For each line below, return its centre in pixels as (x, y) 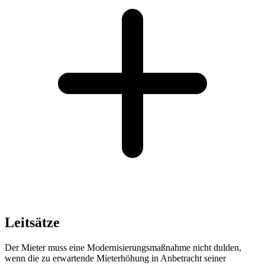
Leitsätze (32, 222)
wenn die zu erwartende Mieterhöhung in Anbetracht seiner (115, 258)
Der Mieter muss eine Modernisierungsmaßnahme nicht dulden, (123, 247)
